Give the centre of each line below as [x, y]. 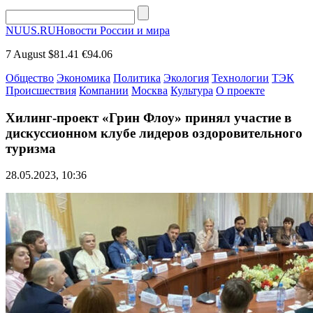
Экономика [83, 78]
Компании [104, 90]
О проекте [240, 90]
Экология [186, 78]
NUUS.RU [31, 30]
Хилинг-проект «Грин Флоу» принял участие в [148, 117]
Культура [192, 90]
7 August [26, 54]
